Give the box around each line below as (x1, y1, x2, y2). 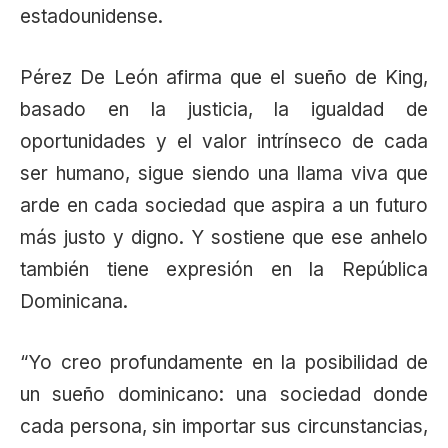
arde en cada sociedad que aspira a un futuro (20, 193, 428, 217)
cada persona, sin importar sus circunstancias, (20, 415, 428, 439)
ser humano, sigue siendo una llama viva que (20, 161, 428, 185)
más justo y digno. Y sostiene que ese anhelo (20, 225, 428, 249)
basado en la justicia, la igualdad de (20, 97, 428, 121)
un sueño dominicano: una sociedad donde (20, 383, 428, 407)
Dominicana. (20, 289, 128, 313)
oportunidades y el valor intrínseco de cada (20, 129, 428, 153)
